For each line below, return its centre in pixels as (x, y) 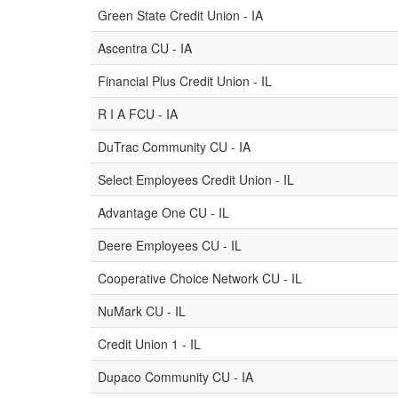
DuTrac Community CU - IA (174, 147)
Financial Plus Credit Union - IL (185, 81)
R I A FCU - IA (138, 114)
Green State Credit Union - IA (180, 15)
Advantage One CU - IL (163, 212)
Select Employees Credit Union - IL (196, 179)
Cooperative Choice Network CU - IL (200, 278)
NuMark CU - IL (142, 311)
